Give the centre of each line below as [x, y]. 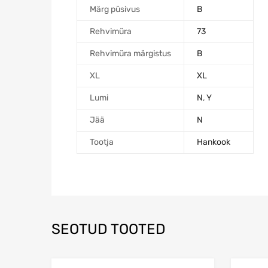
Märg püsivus [115, 9]
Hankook [214, 142]
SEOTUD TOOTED [109, 229]
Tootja [102, 142]
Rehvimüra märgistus [130, 53]
